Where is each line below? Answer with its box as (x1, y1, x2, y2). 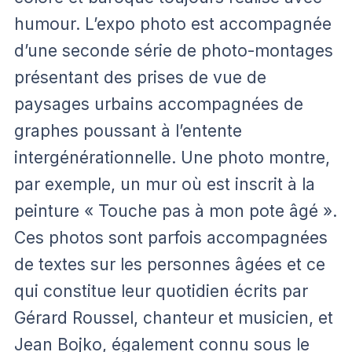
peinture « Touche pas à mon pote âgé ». (14, 200, 337, 221)
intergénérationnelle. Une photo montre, (14, 147, 330, 167)
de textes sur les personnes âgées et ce (14, 254, 325, 274)
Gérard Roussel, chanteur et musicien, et (14, 307, 333, 328)
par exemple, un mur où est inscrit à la (14, 174, 315, 194)
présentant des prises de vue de (14, 67, 266, 87)
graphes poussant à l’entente (14, 120, 242, 141)
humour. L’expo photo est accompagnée (14, 13, 332, 34)
